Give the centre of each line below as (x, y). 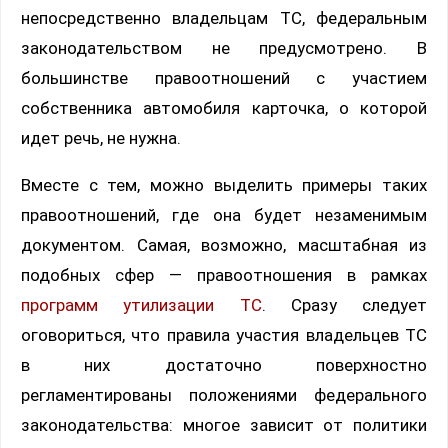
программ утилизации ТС (141, 305)
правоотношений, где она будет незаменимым (224, 215)
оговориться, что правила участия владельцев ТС (224, 335)
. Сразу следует (344, 305)
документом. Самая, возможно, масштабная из (224, 245)
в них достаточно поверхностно (224, 365)
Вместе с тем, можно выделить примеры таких (224, 185)
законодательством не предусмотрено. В (224, 48)
